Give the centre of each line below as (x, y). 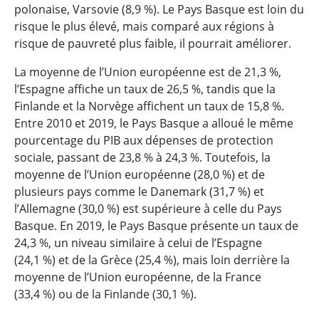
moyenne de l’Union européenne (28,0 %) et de (140, 174)
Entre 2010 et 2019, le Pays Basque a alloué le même (154, 123)
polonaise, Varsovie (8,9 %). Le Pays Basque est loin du (159, 9)
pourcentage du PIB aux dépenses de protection (144, 140)
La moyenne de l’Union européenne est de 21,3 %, (148, 72)
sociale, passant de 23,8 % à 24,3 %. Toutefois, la (142, 157)
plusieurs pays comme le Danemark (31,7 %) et (139, 192)
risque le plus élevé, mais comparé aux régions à (144, 26)
